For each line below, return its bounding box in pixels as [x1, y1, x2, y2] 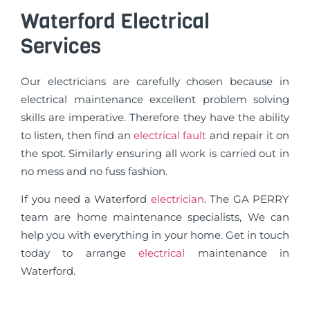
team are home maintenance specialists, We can [21, 210, 289, 224]
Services [21, 32, 101, 60]
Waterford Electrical [21, 7, 210, 35]
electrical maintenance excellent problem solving [21, 92, 289, 106]
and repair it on [206, 128, 290, 142]
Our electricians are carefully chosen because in [21, 74, 289, 88]
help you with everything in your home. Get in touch [21, 228, 289, 242]
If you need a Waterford [21, 192, 151, 206]
